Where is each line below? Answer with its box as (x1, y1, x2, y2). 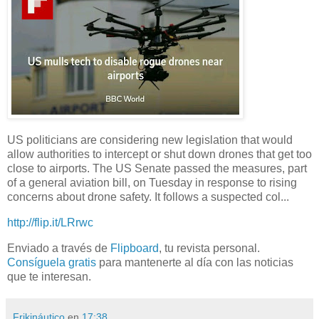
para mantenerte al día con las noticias (96, 256, 293, 269)
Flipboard (110, 242, 159, 255)
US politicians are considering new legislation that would (7, 134, 293, 147)
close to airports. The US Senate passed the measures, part (7, 162, 307, 175)
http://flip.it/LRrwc (7, 216, 93, 229)
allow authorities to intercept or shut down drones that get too (7, 148, 312, 161)
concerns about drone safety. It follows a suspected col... (7, 191, 289, 204)
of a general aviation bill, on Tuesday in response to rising (7, 177, 297, 189)
